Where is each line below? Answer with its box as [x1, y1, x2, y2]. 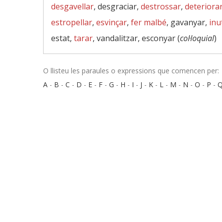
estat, [51, 33, 74, 44]
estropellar [51, 17, 92, 28]
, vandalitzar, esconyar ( [93, 33, 180, 44]
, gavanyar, [166, 17, 209, 28]
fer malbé [131, 17, 166, 28]
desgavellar [51, 1, 94, 12]
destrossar [141, 1, 181, 12]
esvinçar [96, 17, 127, 28]
